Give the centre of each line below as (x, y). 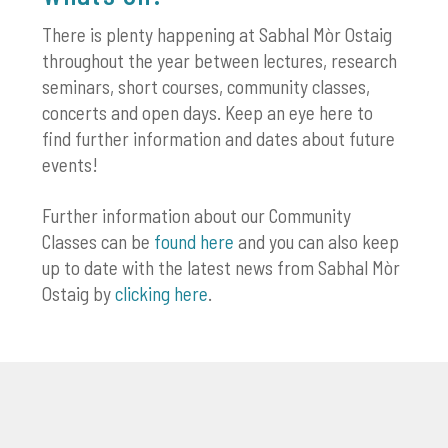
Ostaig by (79, 294)
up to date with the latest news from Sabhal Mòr (221, 268)
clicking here (162, 294)
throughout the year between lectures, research (220, 61)
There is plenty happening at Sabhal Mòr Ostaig (217, 35)
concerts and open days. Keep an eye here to (208, 113)
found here (194, 242)
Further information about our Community (197, 216)
